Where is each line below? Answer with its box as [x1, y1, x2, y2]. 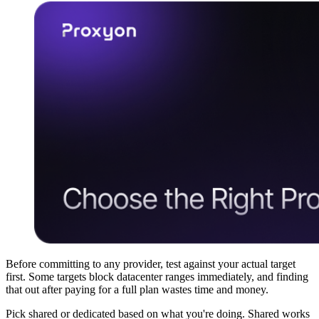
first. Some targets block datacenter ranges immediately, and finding [6, 271, 308, 283]
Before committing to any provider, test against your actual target [6, 258, 296, 271]
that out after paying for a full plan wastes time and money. [6, 283, 268, 296]
